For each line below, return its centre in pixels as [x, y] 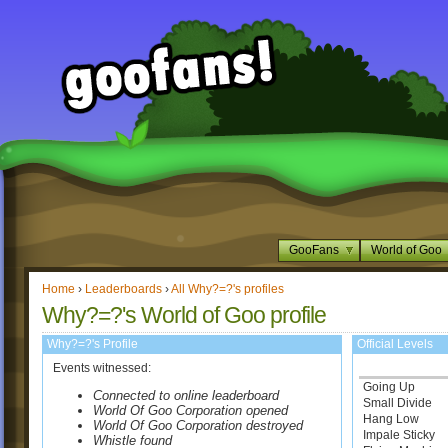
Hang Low [391, 419]
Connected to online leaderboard [186, 396]
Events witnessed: [102, 368]
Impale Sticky [399, 435]
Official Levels [395, 344]
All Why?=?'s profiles [227, 289]
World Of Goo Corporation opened [190, 411]
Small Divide [397, 403]
